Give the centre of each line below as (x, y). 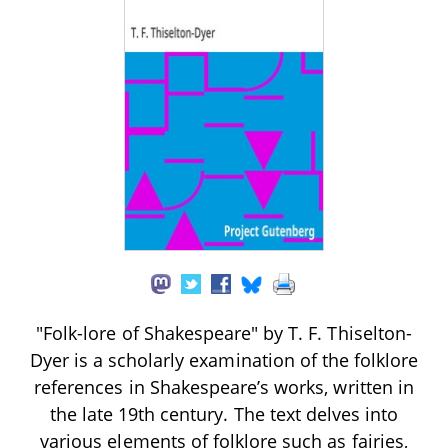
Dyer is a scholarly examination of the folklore (224, 359)
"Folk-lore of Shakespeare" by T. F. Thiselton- (224, 332)
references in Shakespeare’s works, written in (224, 386)
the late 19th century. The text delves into (224, 413)
